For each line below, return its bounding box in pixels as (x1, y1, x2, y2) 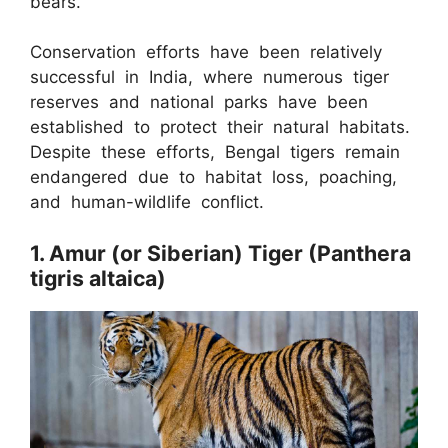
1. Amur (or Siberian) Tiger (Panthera (30, 239, 411, 266)
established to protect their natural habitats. (30, 117, 410, 138)
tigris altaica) (30, 264, 166, 291)
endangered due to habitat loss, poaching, (30, 167, 397, 188)
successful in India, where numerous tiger (30, 67, 389, 88)
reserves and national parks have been (30, 92, 368, 113)
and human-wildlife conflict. (30, 192, 264, 213)
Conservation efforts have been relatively (30, 42, 382, 63)
